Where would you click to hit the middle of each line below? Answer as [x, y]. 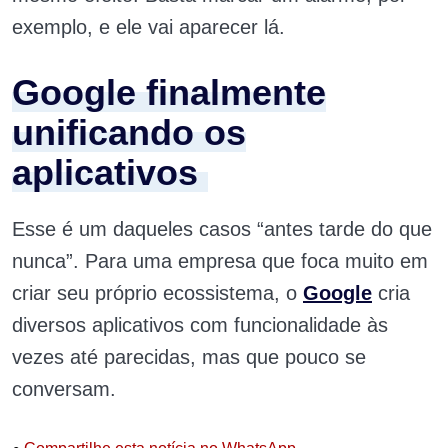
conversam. [64, 389]
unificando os [129, 132]
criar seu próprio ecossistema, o [157, 293]
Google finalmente [169, 92]
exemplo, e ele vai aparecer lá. [148, 27]
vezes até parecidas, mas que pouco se [189, 357]
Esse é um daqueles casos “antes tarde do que [222, 229]
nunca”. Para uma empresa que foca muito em [220, 261]
